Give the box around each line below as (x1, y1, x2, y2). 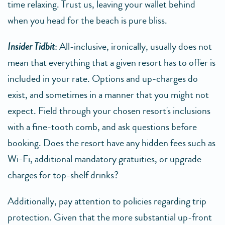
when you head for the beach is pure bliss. (8, 13, 167, 28)
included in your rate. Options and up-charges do (8, 71, 198, 86)
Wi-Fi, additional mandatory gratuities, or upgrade (8, 152, 201, 167)
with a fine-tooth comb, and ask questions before (8, 120, 197, 135)
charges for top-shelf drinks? (8, 168, 119, 183)
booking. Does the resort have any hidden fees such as (8, 136, 215, 151)
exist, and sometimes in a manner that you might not (8, 87, 209, 102)
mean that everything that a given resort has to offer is (8, 55, 215, 70)
